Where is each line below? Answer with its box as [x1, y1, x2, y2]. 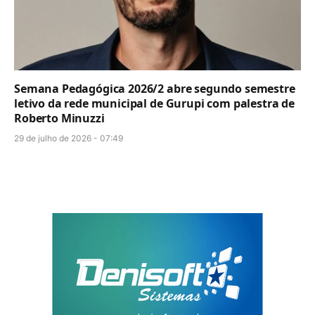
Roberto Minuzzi [14, 110, 105, 127]
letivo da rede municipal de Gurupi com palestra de [14, 96, 295, 112]
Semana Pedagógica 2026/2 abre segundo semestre [14, 81, 295, 97]
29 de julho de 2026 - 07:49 [14, 133, 123, 144]
